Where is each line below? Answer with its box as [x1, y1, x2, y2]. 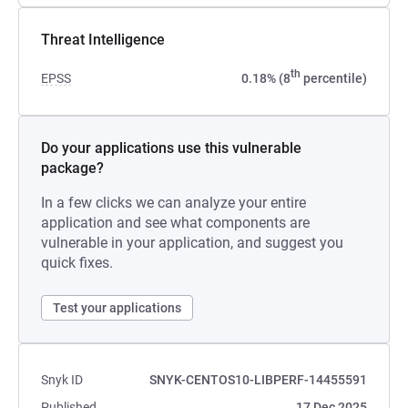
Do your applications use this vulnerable [41, 139, 301, 157]
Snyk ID [41, 372, 83, 387]
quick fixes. [41, 254, 113, 271]
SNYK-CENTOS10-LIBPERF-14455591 [149, 372, 367, 387]
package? [41, 159, 104, 177]
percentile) [301, 71, 367, 86]
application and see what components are [41, 214, 310, 231]
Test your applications [53, 301, 181, 315]
